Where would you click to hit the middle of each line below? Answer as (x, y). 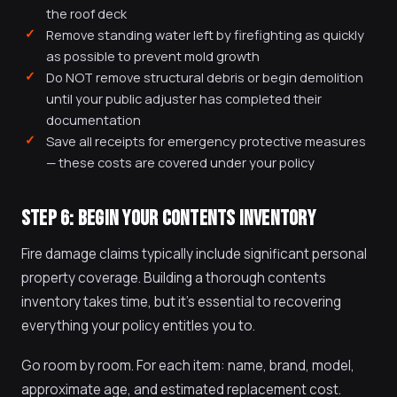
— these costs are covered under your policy (180, 162)
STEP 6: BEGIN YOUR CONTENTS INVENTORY (168, 218)
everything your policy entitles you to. (138, 326)
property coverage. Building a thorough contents (174, 278)
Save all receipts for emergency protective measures (206, 141)
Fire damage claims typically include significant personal (194, 254)
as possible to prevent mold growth (153, 56)
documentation (93, 120)
